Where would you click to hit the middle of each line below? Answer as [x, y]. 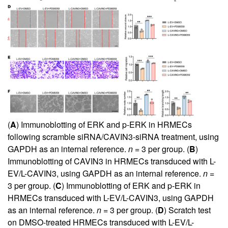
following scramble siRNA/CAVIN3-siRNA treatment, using [113, 137]
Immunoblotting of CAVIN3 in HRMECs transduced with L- [112, 161]
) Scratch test [187, 210]
